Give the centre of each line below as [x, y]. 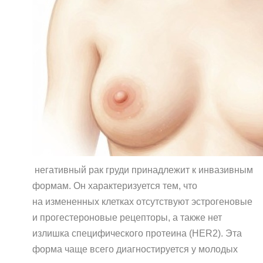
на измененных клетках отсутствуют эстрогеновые [142, 202]
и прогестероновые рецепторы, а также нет [127, 218]
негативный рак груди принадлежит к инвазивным [143, 170]
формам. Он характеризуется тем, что [115, 186]
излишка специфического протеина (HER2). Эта [137, 233]
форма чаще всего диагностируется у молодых [135, 249]
